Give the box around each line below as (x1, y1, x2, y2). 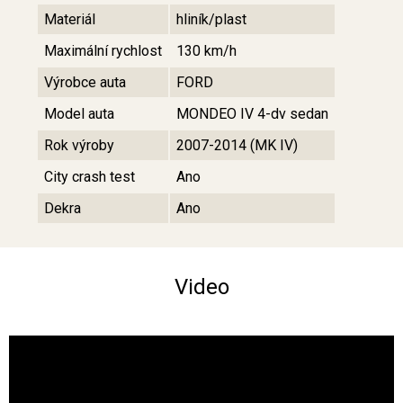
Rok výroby (44, 137, 114, 155)
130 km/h (176, 42, 237, 60)
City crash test (44, 168, 135, 186)
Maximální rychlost (44, 42, 162, 60)
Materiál (44, 11, 95, 29)
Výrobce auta (44, 74, 126, 92)
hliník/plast (176, 11, 246, 29)
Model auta (44, 105, 114, 123)
